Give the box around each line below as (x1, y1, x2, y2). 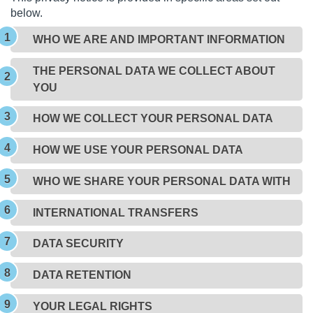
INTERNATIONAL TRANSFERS (33, 206, 198, 219)
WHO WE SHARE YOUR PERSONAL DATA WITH (33, 175, 291, 187)
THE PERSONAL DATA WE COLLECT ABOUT (33, 64, 275, 77)
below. (10, 7, 43, 20)
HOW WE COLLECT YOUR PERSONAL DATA (33, 112, 273, 125)
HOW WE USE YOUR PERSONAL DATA (33, 144, 243, 156)
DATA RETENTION (33, 269, 131, 282)
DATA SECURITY (33, 238, 124, 250)
